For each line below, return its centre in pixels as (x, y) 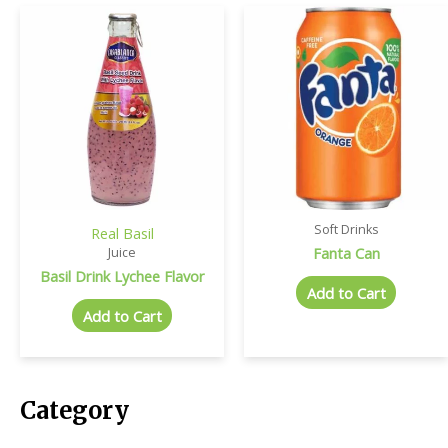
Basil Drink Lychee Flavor (122, 275)
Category (74, 411)
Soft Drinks (346, 229)
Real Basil (122, 232)
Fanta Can (346, 252)
